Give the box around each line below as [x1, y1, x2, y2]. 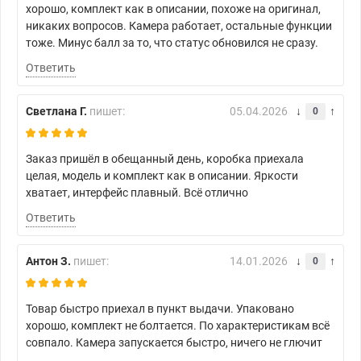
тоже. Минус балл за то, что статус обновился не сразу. [26, 36, 318, 50]
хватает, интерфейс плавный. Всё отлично [26, 186, 248, 200]
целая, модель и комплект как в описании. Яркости [26, 169, 298, 183]
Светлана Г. [26, 105, 87, 118]
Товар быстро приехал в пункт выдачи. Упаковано [26, 302, 294, 316]
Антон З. [26, 255, 71, 268]
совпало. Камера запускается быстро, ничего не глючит [26, 336, 322, 350]
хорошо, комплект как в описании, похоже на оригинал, [26, 2, 321, 16]
